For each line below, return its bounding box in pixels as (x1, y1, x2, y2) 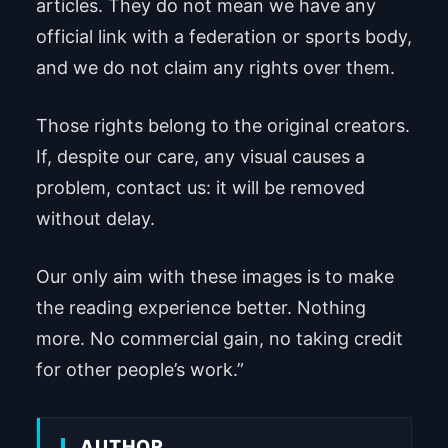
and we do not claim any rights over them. (35, 56, 395, 78)
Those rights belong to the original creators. (35, 114, 410, 136)
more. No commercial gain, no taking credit (35, 327, 403, 349)
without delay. (35, 207, 155, 229)
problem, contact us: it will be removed (35, 176, 365, 198)
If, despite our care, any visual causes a (35, 145, 365, 167)
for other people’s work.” (35, 358, 244, 380)
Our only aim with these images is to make (35, 265, 394, 287)
